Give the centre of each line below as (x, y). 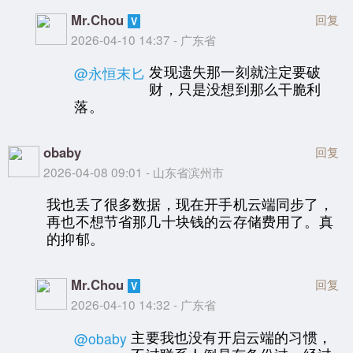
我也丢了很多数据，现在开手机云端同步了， (190, 204)
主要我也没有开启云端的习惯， (231, 336)
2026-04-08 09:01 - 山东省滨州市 (134, 171)
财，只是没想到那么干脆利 (235, 89)
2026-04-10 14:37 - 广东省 (144, 39)
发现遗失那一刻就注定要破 (235, 72)
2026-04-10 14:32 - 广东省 (144, 304)
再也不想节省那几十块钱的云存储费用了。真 (190, 221)
